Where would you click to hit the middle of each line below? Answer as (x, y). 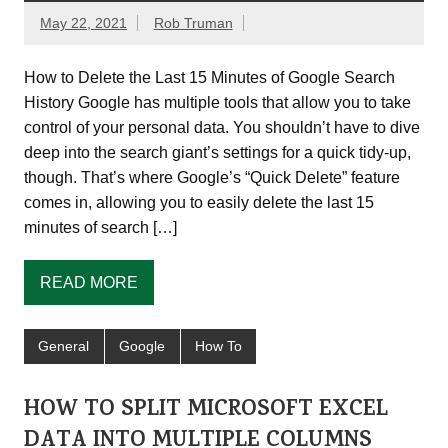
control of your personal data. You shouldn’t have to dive (222, 128)
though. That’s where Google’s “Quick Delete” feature (212, 178)
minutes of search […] (100, 228)
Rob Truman (193, 23)
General (64, 346)
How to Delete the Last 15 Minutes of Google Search (209, 78)
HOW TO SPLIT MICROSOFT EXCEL (206, 410)
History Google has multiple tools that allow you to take (217, 103)
